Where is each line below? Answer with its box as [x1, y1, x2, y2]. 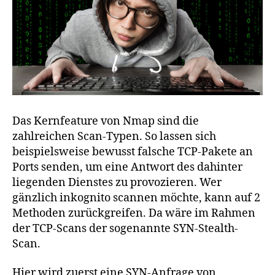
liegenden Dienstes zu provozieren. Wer [12, 175, 222, 190]
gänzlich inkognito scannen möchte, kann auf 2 [12, 190, 260, 205]
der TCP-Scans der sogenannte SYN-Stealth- [12, 221, 238, 236]
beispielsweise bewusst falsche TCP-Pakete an [12, 144, 253, 159]
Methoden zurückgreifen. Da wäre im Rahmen [12, 206, 255, 220]
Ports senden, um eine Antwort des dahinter [12, 160, 242, 174]
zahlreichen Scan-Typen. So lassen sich [12, 129, 216, 144]
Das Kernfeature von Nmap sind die [12, 114, 199, 128]
